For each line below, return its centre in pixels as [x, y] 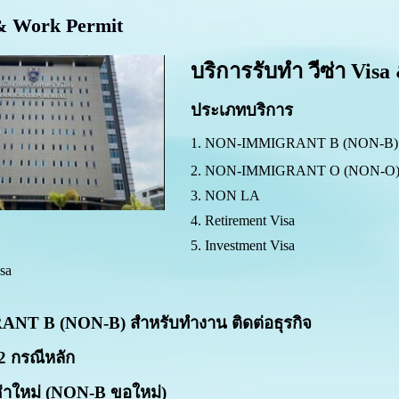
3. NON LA [226, 195]
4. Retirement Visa [243, 220]
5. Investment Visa [243, 245]
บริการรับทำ [250, 71]
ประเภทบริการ [242, 110]
